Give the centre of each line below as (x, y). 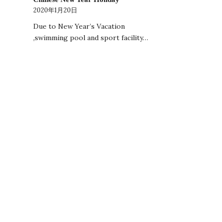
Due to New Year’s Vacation (79, 27)
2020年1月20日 (55, 10)
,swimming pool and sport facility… (91, 38)
